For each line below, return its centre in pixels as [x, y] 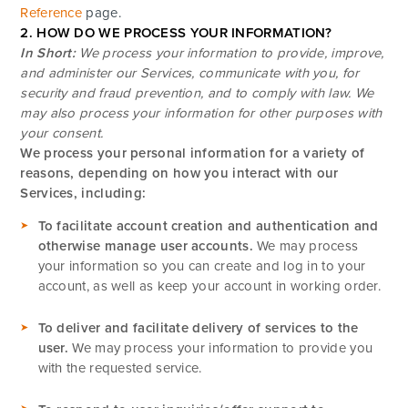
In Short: [50, 53]
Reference [51, 13]
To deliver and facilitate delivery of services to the [198, 328]
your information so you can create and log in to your [202, 266]
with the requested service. [120, 368]
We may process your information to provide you [223, 348]
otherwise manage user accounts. [148, 246]
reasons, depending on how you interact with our [179, 173]
